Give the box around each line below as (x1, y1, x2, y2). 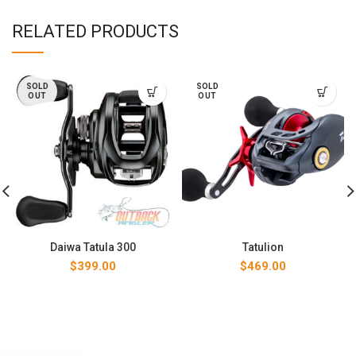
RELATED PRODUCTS (12, 21, 179, 41)
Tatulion (242, 241, 284, 253)
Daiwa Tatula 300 (50, 241, 136, 253)
